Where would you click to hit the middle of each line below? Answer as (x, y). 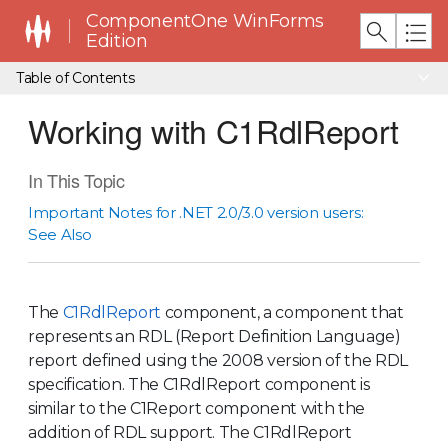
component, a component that (282, 312)
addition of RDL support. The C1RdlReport (190, 432)
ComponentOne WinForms (204, 21)
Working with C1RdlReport (213, 130)
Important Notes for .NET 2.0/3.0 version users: (196, 212)
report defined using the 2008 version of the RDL (218, 360)
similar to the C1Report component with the (196, 408)
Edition (116, 41)
